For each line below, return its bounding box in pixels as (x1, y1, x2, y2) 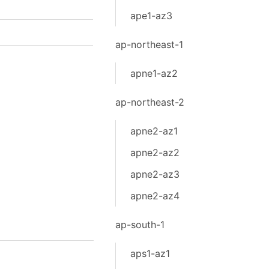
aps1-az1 (130, 247, 170, 259)
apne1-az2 (130, 67, 178, 79)
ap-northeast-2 (115, 96, 184, 108)
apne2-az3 (130, 168, 180, 180)
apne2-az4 (130, 190, 180, 202)
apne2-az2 (130, 147, 180, 159)
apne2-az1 (130, 125, 178, 137)
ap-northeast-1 (115, 38, 183, 50)
